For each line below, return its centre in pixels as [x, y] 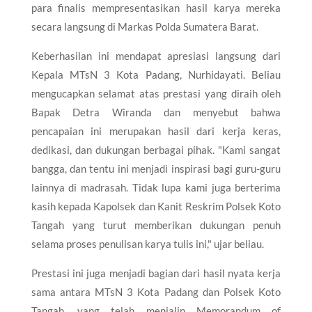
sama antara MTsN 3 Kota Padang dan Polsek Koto [156, 291]
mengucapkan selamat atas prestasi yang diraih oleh [156, 93]
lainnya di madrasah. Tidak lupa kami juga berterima [156, 187]
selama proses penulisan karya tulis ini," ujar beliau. [147, 243]
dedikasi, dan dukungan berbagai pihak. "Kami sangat [156, 149]
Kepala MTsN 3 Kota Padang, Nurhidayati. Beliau [156, 74]
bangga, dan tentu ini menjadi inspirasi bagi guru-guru [156, 168]
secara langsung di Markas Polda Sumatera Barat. [145, 26]
